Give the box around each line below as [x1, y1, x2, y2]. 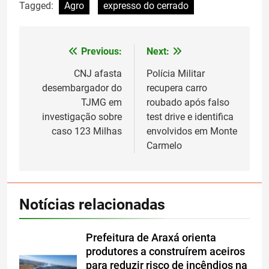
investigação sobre [42, 110, 122, 122]
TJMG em [81, 96, 122, 108]
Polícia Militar [147, 67, 205, 79]
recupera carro [147, 82, 207, 94]
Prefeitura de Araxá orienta [86, 231, 216, 244]
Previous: [81, 45, 122, 57]
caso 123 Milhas [52, 125, 122, 137]
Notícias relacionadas [19, 195, 165, 213]
